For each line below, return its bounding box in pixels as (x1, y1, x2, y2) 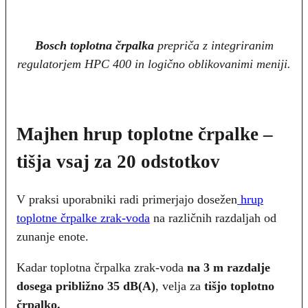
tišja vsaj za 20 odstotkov (16, 151, 220, 172)
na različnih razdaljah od (153, 211, 276, 225)
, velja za (155, 279, 204, 294)
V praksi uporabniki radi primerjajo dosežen (16, 192, 237, 207)
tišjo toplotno (204, 279, 274, 294)
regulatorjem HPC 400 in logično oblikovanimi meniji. (17, 57, 291, 71)
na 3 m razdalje (184, 261, 270, 275)
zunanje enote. (16, 230, 89, 244)
